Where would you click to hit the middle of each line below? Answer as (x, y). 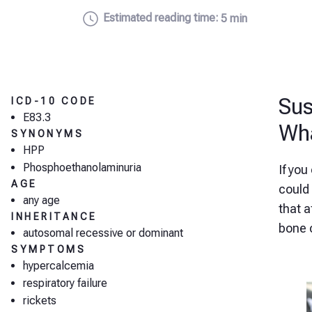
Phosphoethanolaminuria (82, 167)
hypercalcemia (58, 266)
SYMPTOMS (48, 249)
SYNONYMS (47, 134)
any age (41, 200)
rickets (40, 301)
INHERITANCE (54, 217)
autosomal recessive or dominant (103, 233)
